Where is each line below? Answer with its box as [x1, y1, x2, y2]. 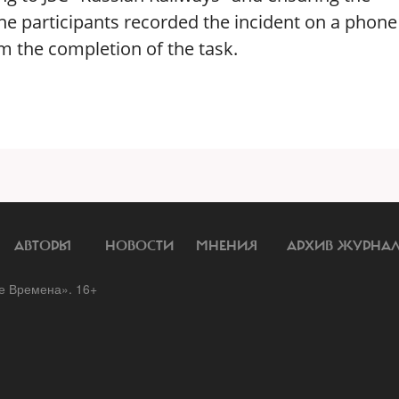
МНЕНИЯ [196, 237, 257, 255]
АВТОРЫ [14, 237, 71, 255]
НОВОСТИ [105, 237, 174, 255]
